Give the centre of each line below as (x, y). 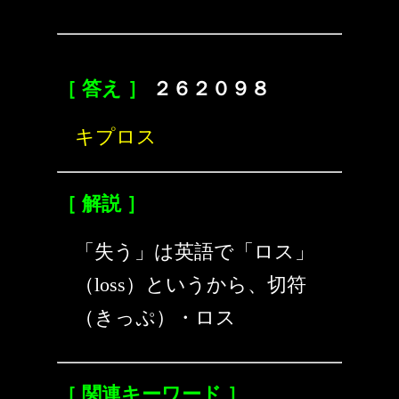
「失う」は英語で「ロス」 (195, 252)
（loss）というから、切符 (191, 285)
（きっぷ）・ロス (155, 318)
